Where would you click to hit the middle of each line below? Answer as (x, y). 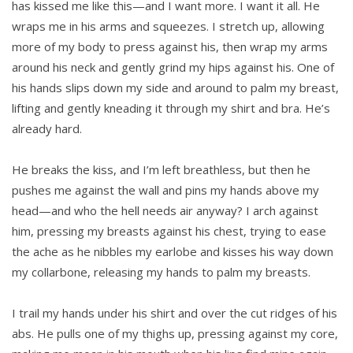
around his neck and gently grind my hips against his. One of (173, 67)
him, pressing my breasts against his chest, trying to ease (169, 231)
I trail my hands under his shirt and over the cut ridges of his (175, 313)
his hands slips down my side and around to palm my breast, (175, 88)
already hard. (47, 129)
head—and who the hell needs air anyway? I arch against (165, 211)
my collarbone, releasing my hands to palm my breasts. (161, 272)
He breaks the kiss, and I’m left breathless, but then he (161, 170)
